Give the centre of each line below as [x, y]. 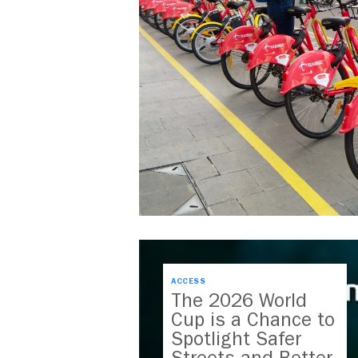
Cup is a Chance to [253, 320]
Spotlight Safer [236, 339]
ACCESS [188, 282]
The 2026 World [239, 301]
